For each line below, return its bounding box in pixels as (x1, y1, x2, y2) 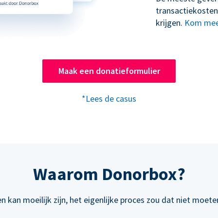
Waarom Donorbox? (33, 163, 185, 185)
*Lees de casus (82, 93, 136, 105)
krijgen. (156, 17, 184, 29)
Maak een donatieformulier (58, 65, 160, 77)
